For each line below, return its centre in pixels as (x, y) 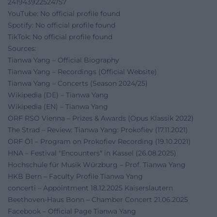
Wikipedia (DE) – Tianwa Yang (58, 95)
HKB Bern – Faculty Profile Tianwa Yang (75, 177)
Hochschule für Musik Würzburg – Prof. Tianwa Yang (97, 165)
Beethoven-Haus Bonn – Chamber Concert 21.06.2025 (98, 200)
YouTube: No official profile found (64, 14)
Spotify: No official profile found (62, 25)
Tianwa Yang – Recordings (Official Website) (82, 72)
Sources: (22, 49)
